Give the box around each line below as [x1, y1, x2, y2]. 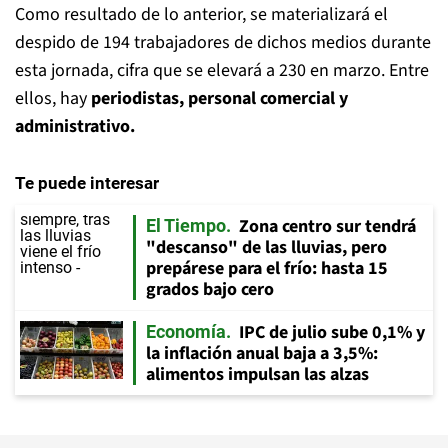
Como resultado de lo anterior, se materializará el [15, 2, 388, 27]
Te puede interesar [15, 173, 159, 193]
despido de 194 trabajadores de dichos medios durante [15, 30, 431, 55]
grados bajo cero [146, 277, 274, 302]
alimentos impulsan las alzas [146, 362, 369, 387]
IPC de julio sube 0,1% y [239, 320, 425, 345]
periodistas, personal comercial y [91, 86, 348, 111]
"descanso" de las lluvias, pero [146, 235, 387, 260]
